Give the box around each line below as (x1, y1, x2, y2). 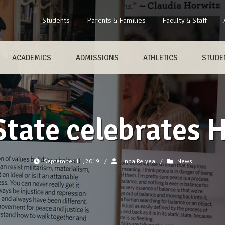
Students (42, 16, 70, 25)
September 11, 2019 (43, 157, 99, 165)
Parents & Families (86, 16, 146, 25)
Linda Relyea (120, 157, 156, 165)
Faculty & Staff (162, 16, 207, 25)
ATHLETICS (143, 53, 178, 62)
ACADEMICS (12, 53, 52, 62)
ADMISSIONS (75, 53, 119, 62)
